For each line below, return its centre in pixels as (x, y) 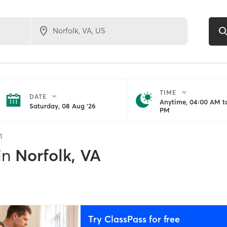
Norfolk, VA (58, 155)
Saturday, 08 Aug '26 (62, 106)
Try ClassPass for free (134, 219)
